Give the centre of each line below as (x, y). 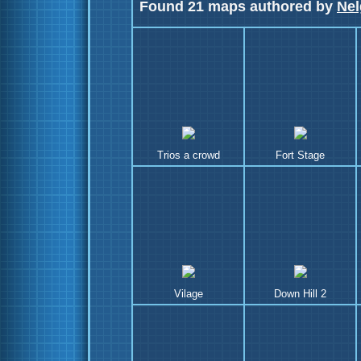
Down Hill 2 (300, 294)
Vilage (188, 294)
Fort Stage (300, 156)
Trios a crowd (188, 156)
